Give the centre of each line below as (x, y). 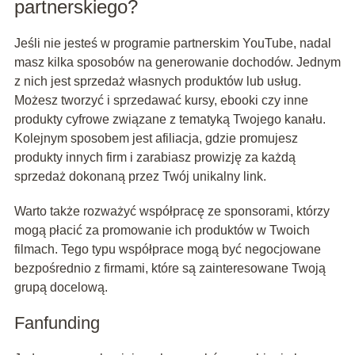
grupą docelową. (61, 288)
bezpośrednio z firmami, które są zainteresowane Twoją (170, 269)
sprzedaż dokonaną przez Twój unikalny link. (140, 177)
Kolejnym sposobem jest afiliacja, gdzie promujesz (156, 139)
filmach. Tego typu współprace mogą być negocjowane (167, 250)
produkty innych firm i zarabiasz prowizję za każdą (155, 158)
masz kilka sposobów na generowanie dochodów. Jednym (177, 63)
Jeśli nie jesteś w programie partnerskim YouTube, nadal (172, 44)
